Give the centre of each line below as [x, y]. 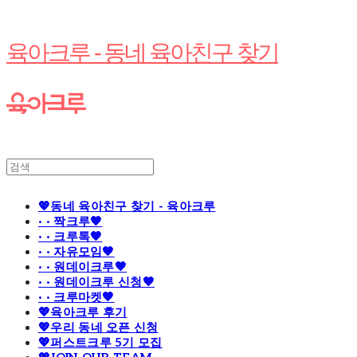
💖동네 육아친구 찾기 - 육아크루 [127, 207]
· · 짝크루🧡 [71, 222]
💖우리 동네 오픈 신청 [98, 328]
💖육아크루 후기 [83, 313]
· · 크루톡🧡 [71, 237]
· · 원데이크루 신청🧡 [96, 282]
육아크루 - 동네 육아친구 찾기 [142, 52]
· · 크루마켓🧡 [76, 298]
